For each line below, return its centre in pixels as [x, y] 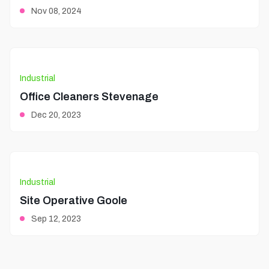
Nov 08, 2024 [56, 11]
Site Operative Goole [74, 201]
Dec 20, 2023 [55, 115]
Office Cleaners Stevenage [89, 97]
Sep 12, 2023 [55, 219]
